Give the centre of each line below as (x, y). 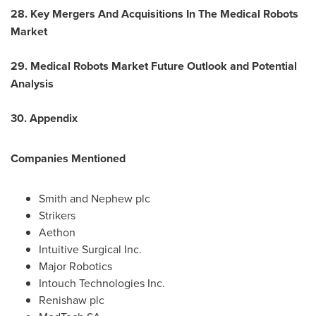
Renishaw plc (72, 300)
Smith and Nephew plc (95, 198)
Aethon (57, 232)
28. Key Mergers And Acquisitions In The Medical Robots (154, 14)
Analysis (32, 84)
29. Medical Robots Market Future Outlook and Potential (154, 66)
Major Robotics (75, 266)
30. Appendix (44, 118)
